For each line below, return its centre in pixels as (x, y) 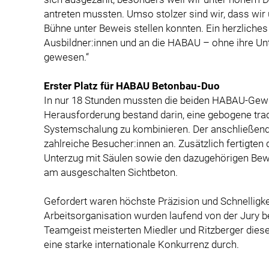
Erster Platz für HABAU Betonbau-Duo (132, 86)
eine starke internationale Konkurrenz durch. (141, 244)
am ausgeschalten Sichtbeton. (111, 172)
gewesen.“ (66, 57)
